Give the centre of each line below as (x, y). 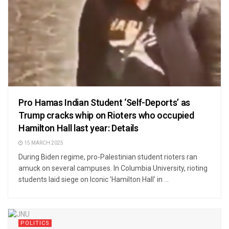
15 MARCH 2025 (43, 143)
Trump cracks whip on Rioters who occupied (106, 116)
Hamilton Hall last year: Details (78, 128)
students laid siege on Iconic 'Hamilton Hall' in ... (94, 179)
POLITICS (35, 223)
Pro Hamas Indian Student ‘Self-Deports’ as (104, 103)
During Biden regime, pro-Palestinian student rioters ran (108, 157)
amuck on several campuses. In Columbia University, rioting (113, 168)
